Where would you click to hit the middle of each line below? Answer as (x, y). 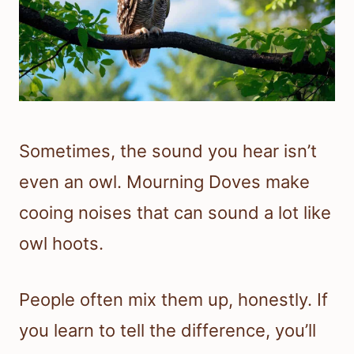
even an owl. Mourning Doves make (164, 182)
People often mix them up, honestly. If (173, 300)
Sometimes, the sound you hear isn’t (168, 151)
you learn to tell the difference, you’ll (168, 331)
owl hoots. (61, 244)
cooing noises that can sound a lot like (175, 213)
